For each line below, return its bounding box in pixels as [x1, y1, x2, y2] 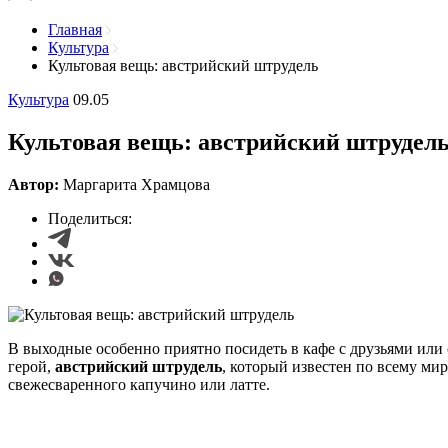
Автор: [8, 175, 63, 193]
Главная [48, 21, 102, 38]
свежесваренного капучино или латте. [8, 375, 270, 393]
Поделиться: [48, 209, 132, 227]
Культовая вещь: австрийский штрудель [48, 57, 318, 74]
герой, [8, 357, 55, 375]
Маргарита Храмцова [63, 175, 210, 193]
